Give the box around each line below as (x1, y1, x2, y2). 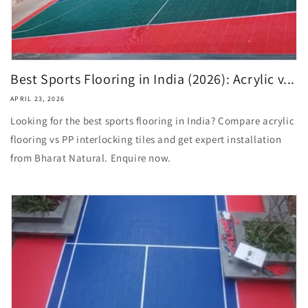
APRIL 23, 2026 (10, 94, 65, 103)
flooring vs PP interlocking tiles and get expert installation (10, 133, 282, 146)
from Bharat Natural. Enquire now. (10, 151, 171, 164)
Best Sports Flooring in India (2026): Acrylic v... (10, 70, 295, 88)
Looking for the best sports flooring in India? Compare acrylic (10, 114, 295, 127)
